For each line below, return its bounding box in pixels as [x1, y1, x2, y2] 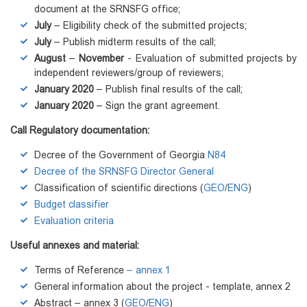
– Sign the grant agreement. [97, 100, 220, 112]
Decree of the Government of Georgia [34, 149, 205, 161]
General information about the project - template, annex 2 [34, 281, 291, 293]
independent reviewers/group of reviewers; [34, 67, 223, 79]
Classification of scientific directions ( [34, 182, 204, 194]
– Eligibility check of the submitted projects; [54, 20, 247, 32]
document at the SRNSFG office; [34, 3, 180, 15]
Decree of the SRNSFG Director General [34, 166, 214, 177]
